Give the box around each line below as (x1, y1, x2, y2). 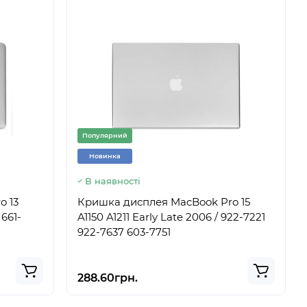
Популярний (82, 132, 127, 139)
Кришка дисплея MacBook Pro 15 (77, 195, 250, 208)
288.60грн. (77, 271, 138, 284)
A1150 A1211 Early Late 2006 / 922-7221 (77, 210, 265, 223)
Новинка (89, 152, 121, 160)
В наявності (85, 175, 140, 186)
